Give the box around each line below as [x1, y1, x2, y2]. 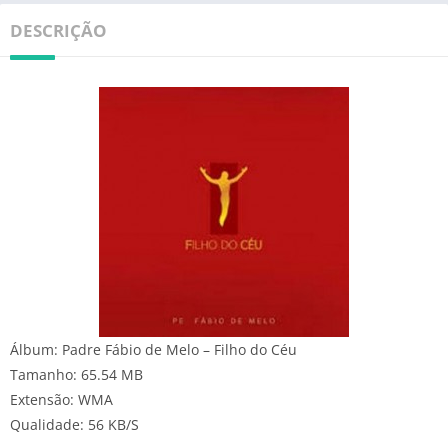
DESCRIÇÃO [10, 18, 107, 42]
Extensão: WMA [10, 389, 113, 409]
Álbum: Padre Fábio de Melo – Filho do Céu [10, 339, 297, 359]
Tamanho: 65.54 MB [10, 364, 143, 384]
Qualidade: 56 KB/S [10, 414, 139, 434]
